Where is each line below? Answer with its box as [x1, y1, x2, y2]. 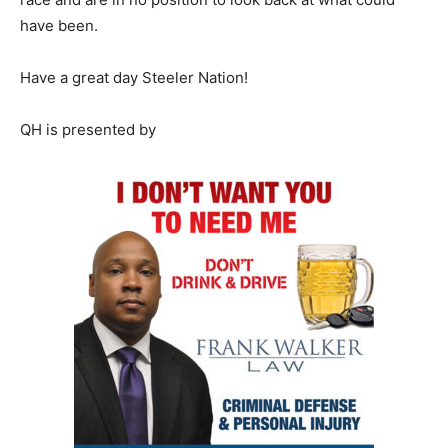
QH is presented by [20, 120, 156, 139]
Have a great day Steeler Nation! [20, 68, 248, 87]
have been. [20, 16, 98, 35]
